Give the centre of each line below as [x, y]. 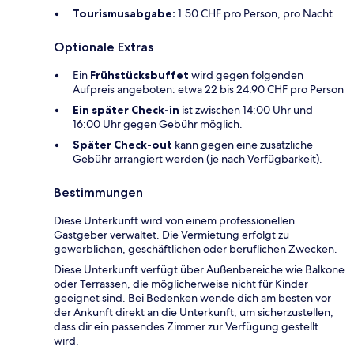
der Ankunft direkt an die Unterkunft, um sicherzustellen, [194, 312]
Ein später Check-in [126, 109]
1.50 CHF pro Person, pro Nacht [254, 13]
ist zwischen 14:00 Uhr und [246, 109]
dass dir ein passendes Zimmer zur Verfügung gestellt [186, 326]
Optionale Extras [104, 47]
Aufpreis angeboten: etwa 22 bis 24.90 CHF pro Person [208, 89]
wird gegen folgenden [246, 75]
